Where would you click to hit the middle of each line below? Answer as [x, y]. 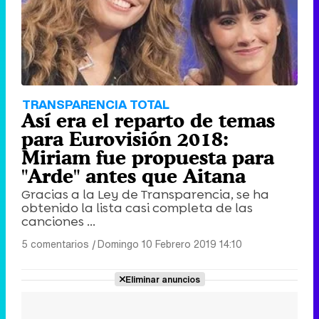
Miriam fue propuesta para [148, 157]
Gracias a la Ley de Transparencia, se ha [145, 194]
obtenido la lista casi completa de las [137, 208]
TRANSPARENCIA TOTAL [96, 104]
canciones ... [58, 221]
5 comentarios [55, 244]
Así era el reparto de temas [148, 120]
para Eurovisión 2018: [125, 138]
